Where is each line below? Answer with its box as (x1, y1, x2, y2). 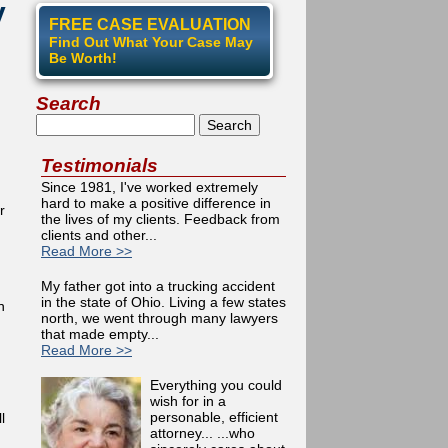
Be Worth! (49, 50, 117, 66)
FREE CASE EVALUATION (49, 16, 251, 33)
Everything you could (150, 377, 282, 393)
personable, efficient (150, 409, 278, 425)
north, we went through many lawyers (41, 310, 278, 326)
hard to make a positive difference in (41, 195, 271, 211)
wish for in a (150, 393, 226, 409)
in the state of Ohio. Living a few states (41, 294, 286, 310)
